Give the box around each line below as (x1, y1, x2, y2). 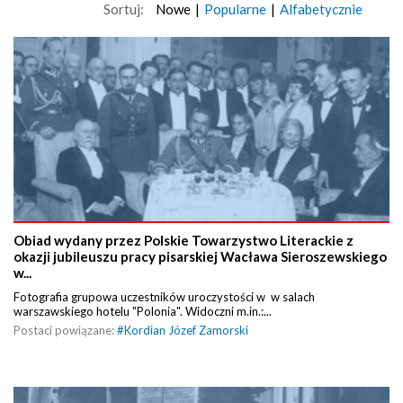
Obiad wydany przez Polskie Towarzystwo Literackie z (13, 232, 354, 249)
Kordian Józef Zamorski (124, 323, 248, 338)
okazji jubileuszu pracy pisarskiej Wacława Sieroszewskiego (13, 248, 387, 265)
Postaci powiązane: (13, 323, 117, 338)
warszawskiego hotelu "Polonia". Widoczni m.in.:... (13, 304, 272, 319)
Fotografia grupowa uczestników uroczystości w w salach (13, 290, 315, 305)
